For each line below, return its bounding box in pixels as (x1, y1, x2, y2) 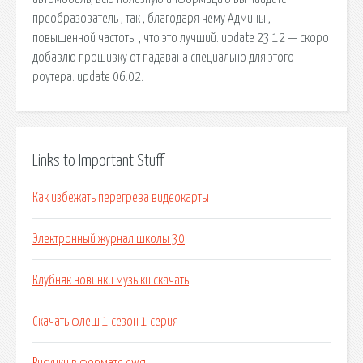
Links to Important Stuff (32, 152, 164, 169)
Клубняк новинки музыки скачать (32, 274, 189, 288)
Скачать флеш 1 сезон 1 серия (32, 315, 178, 329)
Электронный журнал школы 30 (32, 233, 185, 246)
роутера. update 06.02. (32, 70, 143, 83)
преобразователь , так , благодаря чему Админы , (32, 11, 271, 25)
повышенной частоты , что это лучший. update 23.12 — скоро (32, 31, 329, 45)
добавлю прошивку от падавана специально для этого (32, 50, 294, 64)
